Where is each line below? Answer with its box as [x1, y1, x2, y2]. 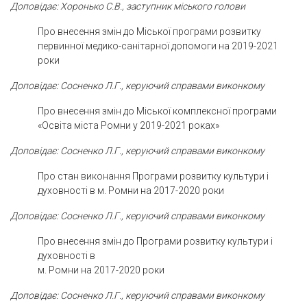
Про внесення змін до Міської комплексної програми [38, 105, 277, 116]
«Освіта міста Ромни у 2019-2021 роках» [38, 119, 219, 131]
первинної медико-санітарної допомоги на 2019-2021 [38, 40, 278, 51]
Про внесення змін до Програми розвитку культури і [38, 235, 273, 247]
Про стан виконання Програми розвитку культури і [38, 170, 269, 182]
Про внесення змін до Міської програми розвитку [38, 25, 261, 37]
